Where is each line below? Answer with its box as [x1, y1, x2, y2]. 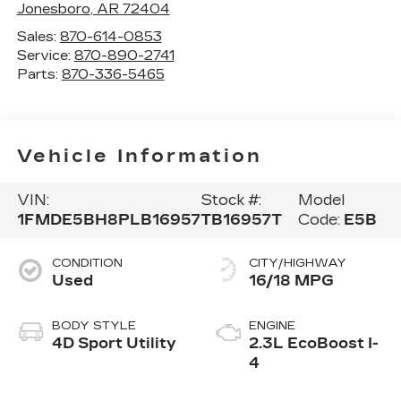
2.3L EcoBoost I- [249, 334, 379, 352]
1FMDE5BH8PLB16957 [16, 211, 200, 229]
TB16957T [200, 211, 282, 229]
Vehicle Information [16, 145, 262, 167]
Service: [16, 47, 74, 64]
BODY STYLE [51, 318, 136, 333]
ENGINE [249, 318, 295, 333]
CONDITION [51, 255, 123, 270]
